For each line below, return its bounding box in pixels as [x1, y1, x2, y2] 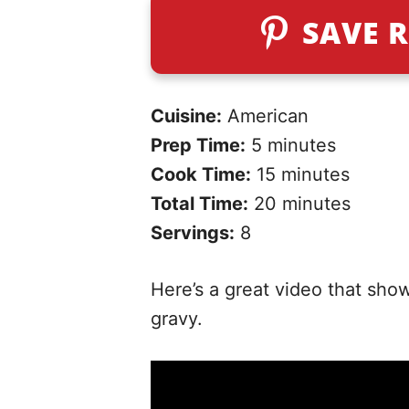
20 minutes [247, 193, 351, 215]
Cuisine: [150, 105, 222, 127]
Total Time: [150, 193, 248, 215]
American [221, 105, 309, 127]
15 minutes [250, 163, 350, 185]
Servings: [150, 222, 235, 244]
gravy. [150, 308, 203, 330]
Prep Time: [150, 134, 246, 156]
